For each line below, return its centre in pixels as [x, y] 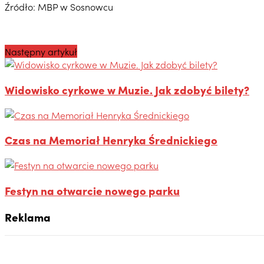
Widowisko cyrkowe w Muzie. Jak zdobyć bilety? [127, 89]
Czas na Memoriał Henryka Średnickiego [111, 140]
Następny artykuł [41, 52]
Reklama [28, 217]
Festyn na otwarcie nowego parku [92, 190]
